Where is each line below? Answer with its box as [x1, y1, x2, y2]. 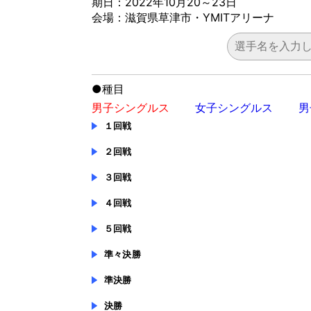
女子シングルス [195, 101, 273, 115]
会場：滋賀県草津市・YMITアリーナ [92, 10, 274, 25]
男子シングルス [92, 101, 173, 115]
